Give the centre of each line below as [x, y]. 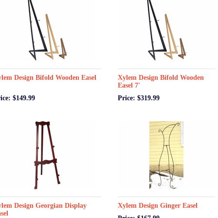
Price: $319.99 [139, 98]
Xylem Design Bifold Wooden [161, 78]
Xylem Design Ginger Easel [158, 206]
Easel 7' [129, 85]
